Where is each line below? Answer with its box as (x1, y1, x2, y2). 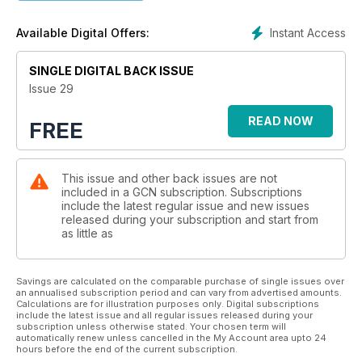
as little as (61, 226, 113, 241)
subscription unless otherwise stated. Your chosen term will (16, 321, 286, 333)
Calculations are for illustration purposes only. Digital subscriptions (16, 298, 319, 310)
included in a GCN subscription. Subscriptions (61, 185, 302, 200)
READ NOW (247, 114, 314, 128)
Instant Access (270, 26, 346, 40)
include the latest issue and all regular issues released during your (16, 309, 313, 322)
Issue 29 (29, 82, 74, 96)
